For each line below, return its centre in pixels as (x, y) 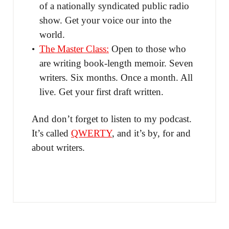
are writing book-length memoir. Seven (116, 63)
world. (52, 35)
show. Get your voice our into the (105, 20)
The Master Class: (74, 49)
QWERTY (91, 133)
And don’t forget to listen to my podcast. (112, 119)
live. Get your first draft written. (101, 92)
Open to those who (147, 49)
